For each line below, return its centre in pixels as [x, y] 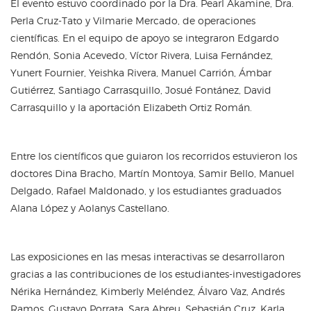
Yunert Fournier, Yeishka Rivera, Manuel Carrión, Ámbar [141, 72]
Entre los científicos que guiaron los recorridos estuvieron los [154, 155]
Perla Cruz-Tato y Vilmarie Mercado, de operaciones [133, 20]
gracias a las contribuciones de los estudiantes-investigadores [155, 274]
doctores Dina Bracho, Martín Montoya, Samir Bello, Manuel [152, 173]
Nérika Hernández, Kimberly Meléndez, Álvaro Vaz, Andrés [148, 291]
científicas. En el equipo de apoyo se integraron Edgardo [145, 37]
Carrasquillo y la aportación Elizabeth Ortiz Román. [131, 107]
